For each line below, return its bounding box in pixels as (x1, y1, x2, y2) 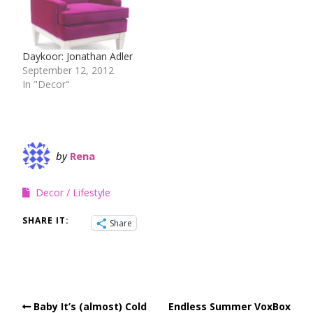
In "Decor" (22, 78, 70, 92)
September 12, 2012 (22, 64, 114, 78)
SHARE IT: (22, 214, 69, 227)
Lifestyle (73, 186, 110, 200)
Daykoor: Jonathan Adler (22, 50, 133, 64)
